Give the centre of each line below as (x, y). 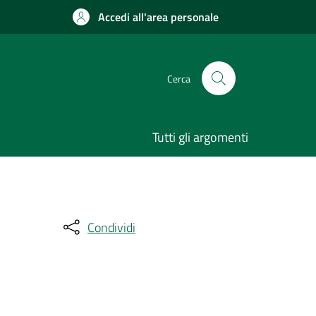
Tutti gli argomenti (200, 137)
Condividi (111, 227)
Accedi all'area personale (158, 17)
